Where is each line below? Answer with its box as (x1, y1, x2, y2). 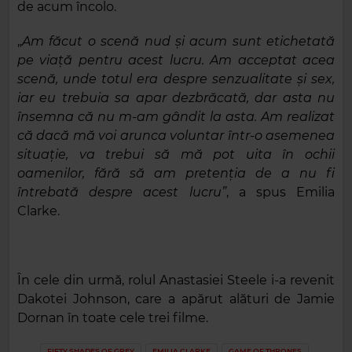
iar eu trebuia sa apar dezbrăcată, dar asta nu (17, 90, 335, 106)
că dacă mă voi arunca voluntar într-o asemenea (17, 128, 335, 144)
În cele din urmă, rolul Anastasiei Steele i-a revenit (17, 273, 335, 288)
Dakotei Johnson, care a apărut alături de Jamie (17, 291, 335, 307)
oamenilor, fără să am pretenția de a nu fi (17, 166, 335, 181)
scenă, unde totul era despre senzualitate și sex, (17, 71, 335, 87)
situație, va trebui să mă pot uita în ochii (17, 147, 335, 163)
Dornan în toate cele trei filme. (17, 310, 208, 326)
